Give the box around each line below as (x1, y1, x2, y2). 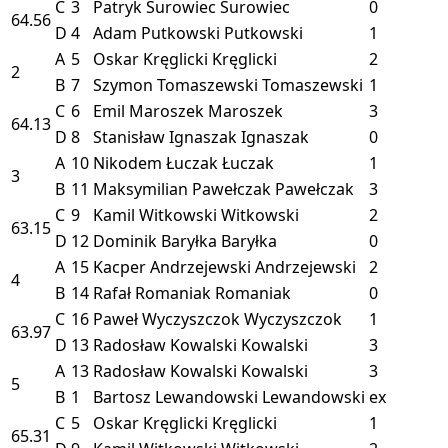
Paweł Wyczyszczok (93, 307, 240, 330)
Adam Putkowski (93, 21, 220, 44)
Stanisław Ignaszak (93, 125, 237, 148)
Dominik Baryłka (93, 229, 217, 252)
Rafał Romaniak (93, 281, 211, 304)
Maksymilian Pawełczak (93, 177, 271, 200)
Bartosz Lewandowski (93, 385, 258, 408)
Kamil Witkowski (93, 203, 217, 226)
